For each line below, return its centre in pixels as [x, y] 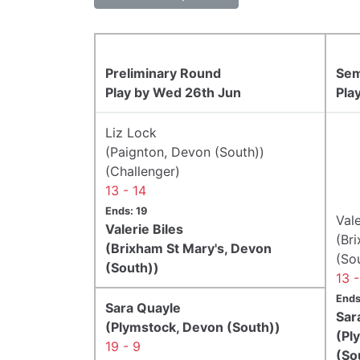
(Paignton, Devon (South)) [185, 151]
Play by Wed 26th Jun [173, 92]
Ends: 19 [126, 211]
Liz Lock [131, 132]
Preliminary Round [163, 73]
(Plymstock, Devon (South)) [193, 327]
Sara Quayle [143, 307]
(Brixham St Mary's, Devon [188, 248]
